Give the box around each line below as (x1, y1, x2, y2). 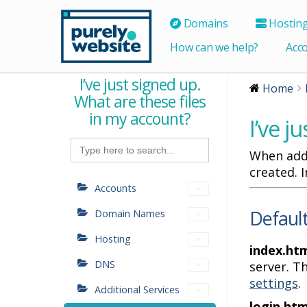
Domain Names (95, 207, 165, 220)
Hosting (95, 232, 131, 245)
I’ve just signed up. (79, 73, 201, 95)
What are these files (74, 90, 206, 112)
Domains (180, 16, 228, 32)
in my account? (89, 108, 191, 130)
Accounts (95, 182, 136, 195)
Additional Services (95, 283, 180, 296)
